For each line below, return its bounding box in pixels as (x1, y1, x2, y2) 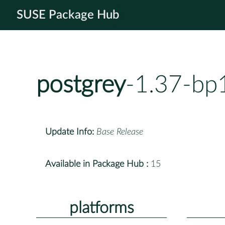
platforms (69, 199, 134, 216)
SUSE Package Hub (17, 9, 120, 21)
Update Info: (45, 127, 94, 137)
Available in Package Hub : (45, 159, 148, 169)
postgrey (36, 73, 126, 97)
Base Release (96, 127, 143, 137)
